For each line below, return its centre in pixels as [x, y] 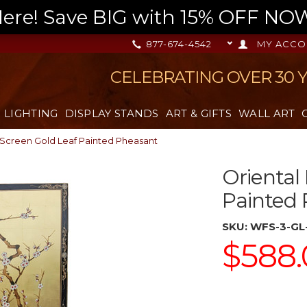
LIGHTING [31, 113]
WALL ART [267, 113]
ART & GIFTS [199, 113]
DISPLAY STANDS [112, 113]
